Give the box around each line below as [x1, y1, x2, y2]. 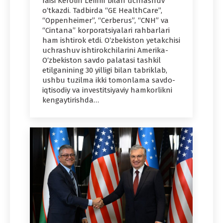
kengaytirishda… [42, 96, 99, 105]
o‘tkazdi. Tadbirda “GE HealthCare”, [42, 6, 162, 15]
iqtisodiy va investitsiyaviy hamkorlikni [42, 86, 172, 95]
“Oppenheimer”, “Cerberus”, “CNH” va [42, 16, 169, 25]
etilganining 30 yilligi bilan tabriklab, [42, 66, 167, 75]
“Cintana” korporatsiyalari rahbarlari [42, 26, 170, 35]
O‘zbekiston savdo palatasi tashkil [42, 56, 161, 65]
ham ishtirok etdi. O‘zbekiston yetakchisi [42, 36, 180, 45]
